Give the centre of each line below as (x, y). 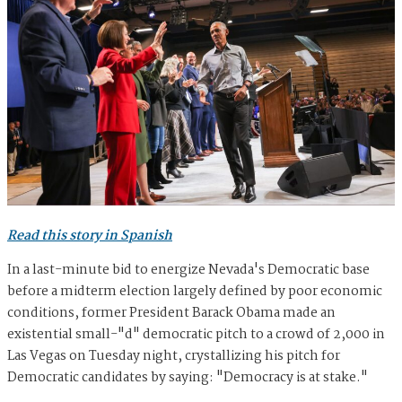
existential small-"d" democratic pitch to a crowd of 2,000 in (196, 335)
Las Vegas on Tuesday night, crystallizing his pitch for (174, 357)
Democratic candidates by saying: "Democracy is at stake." (190, 378)
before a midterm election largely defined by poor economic (195, 292)
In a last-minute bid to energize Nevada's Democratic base (188, 271)
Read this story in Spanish (90, 236)
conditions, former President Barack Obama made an (171, 314)
